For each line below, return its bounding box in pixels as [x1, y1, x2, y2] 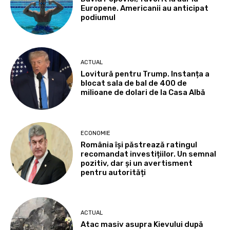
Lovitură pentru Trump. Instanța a [81, 69, 210, 79]
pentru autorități [81, 167, 146, 177]
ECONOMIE [81, 129, 111, 137]
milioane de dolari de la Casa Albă [81, 88, 206, 98]
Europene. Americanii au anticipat [81, 3, 209, 13]
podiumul [81, 12, 116, 22]
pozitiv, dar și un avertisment [81, 158, 193, 168]
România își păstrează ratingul [81, 140, 198, 149]
